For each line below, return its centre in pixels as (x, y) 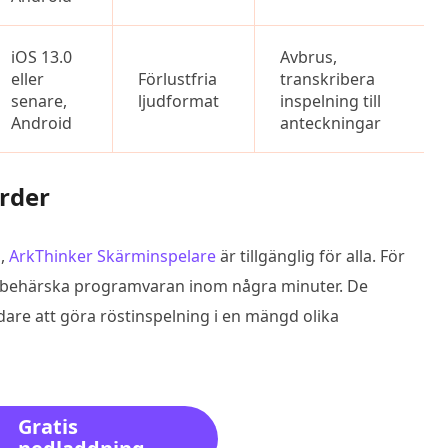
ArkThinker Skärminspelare (112, 256)
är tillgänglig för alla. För (310, 256)
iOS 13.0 (41, 57)
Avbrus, (308, 57)
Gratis (48, 426)
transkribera (327, 79)
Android (41, 123)
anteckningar (330, 123)
